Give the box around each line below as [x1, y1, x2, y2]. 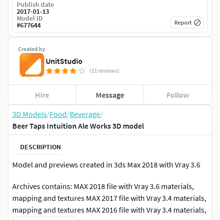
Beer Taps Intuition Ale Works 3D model [12, 121, 144, 131]
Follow [166, 89, 190, 100]
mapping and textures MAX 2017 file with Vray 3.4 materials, [12, 193, 206, 203]
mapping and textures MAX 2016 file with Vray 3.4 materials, [12, 205, 206, 215]
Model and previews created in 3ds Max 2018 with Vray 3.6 [12, 160, 200, 170]
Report [174, 19, 192, 27]
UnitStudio [46, 56, 82, 66]
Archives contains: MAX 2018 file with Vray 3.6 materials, [12, 181, 194, 192]
